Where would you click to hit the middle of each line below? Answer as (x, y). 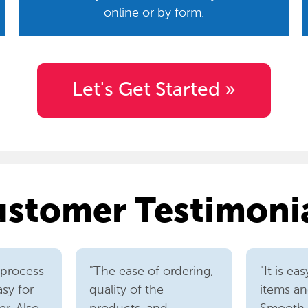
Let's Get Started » (154, 90)
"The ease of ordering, (152, 271)
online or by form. (154, 12)
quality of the (127, 289)
